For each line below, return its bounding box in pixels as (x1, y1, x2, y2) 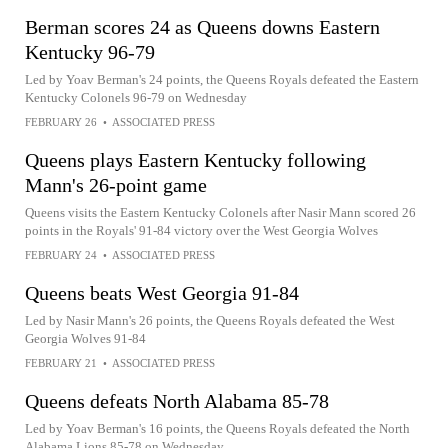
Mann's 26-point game (25, 174, 207, 196)
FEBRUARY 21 (25, 357, 97, 369)
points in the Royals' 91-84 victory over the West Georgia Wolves (25, 223, 378, 238)
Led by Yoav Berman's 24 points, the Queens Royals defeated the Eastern (25, 72, 419, 87)
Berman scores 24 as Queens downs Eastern (25, 16, 380, 38)
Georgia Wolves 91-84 (25, 331, 146, 346)
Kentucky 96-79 (25, 41, 155, 63)
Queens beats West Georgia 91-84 (25, 282, 299, 304)
